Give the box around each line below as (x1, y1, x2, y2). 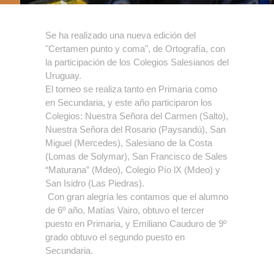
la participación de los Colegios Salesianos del (45, 57, 229, 67)
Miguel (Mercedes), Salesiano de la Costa (45, 138, 212, 148)
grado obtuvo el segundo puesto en (45, 232, 185, 242)
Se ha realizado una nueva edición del (45, 30, 196, 40)
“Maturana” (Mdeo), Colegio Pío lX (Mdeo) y (45, 165, 220, 175)
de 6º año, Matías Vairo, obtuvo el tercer (45, 205, 204, 215)
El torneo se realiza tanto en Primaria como (45, 84, 217, 94)
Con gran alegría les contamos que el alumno (45, 191, 228, 202)
